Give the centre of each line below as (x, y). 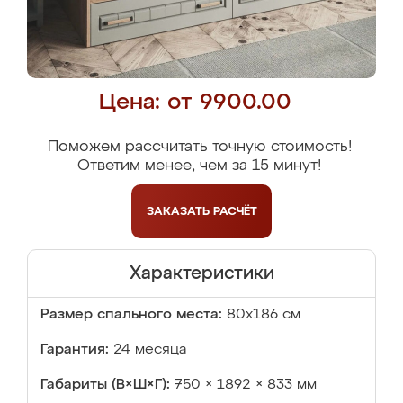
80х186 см (264, 315)
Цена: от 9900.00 (195, 103)
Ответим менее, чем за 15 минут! (199, 166)
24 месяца (150, 350)
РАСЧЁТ (235, 211)
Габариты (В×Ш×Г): (105, 385)
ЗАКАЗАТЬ (179, 211)
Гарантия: (75, 350)
